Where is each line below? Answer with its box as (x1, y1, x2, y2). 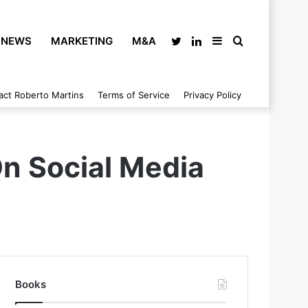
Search (243, 34, 279, 48)
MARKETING (51, 34, 113, 47)
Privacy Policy (184, 89, 241, 100)
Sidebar (222, 34, 262, 48)
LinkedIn (201, 34, 245, 48)
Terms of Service (98, 89, 170, 100)
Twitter (181, 34, 218, 48)
